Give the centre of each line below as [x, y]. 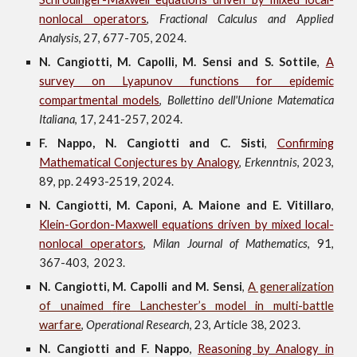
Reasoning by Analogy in [266, 349]
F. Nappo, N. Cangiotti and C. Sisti [152, 143]
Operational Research [138, 325]
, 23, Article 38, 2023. [245, 325]
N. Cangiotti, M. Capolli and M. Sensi [141, 286]
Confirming [305, 143]
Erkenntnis [271, 162]
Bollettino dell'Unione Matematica [250, 100]
